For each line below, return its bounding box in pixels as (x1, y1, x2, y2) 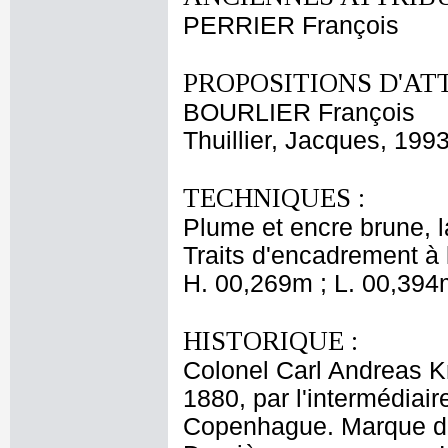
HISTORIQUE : (183, 326, 358, 356)
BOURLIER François (183, 99, 415, 126)
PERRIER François (183, 12, 399, 39)
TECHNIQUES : (183, 183, 365, 213)
